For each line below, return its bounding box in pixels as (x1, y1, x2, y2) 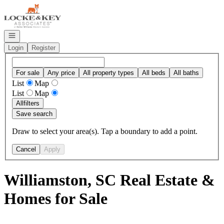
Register (31, 44, 55, 51)
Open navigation (7, 31, 54, 38)
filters (23, 99, 39, 107)
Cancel (16, 145, 36, 153)
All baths (173, 68, 199, 76)
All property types (83, 68, 134, 76)
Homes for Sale (4, 189, 107, 208)
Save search (16, 109, 52, 117)
